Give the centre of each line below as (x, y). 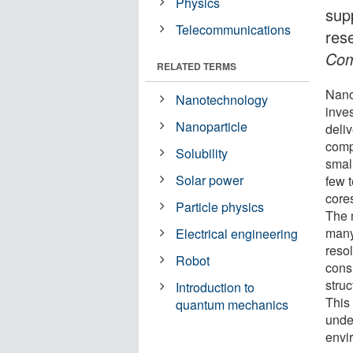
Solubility (202, 153)
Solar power (210, 180)
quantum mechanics (232, 304)
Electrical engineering (237, 233)
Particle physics (220, 206)
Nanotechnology (222, 99)
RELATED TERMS (197, 66)
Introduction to (216, 287)
